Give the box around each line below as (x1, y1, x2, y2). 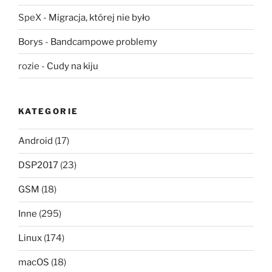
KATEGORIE (18, 106, 79, 117)
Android (18, 135, 53, 147)
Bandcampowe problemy (50, 36, 157, 47)
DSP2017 (18, 160, 58, 171)
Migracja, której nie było (49, 12, 150, 23)
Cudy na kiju (47, 60, 98, 72)
